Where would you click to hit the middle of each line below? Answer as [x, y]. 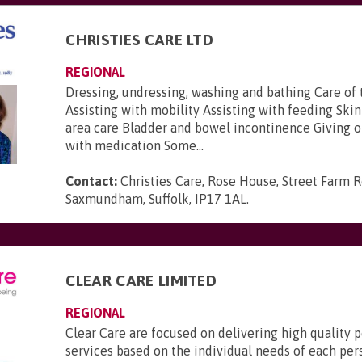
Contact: [92, 181]
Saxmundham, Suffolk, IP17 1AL [156, 199]
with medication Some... [135, 145]
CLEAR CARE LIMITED [141, 280]
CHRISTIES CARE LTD [140, 40]
